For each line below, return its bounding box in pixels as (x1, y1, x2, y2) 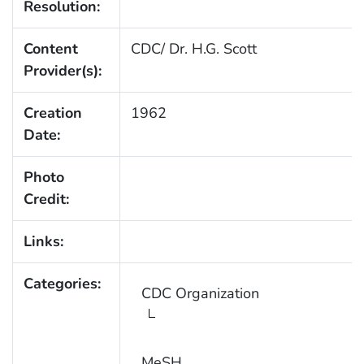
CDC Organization (141, 284, 259, 304)
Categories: (23, 274, 101, 294)
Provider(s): (23, 61, 102, 81)
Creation (23, 103, 82, 123)
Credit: (23, 189, 69, 210)
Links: (23, 232, 63, 252)
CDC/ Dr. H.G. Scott (130, 39, 257, 59)
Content (23, 39, 78, 59)
